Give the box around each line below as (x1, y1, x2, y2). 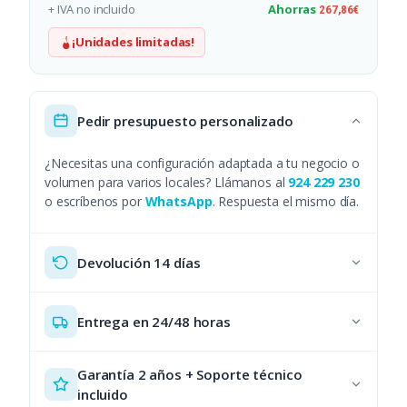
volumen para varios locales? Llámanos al (45, 174, 289, 192)
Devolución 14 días (77, 253, 201, 273)
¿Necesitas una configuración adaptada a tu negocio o (45, 154, 360, 173)
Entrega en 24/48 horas (77, 313, 231, 332)
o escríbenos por (45, 193, 145, 211)
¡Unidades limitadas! (72, 34, 195, 51)
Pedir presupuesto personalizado (77, 112, 293, 131)
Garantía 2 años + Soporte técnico (77, 365, 303, 384)
